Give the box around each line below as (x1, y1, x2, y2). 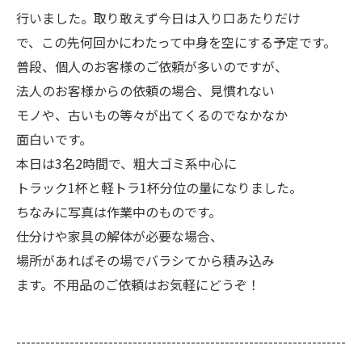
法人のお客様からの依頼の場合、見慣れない (16, 81, 275, 100)
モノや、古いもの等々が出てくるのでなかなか (16, 105, 288, 124)
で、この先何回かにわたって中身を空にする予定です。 (16, 32, 336, 52)
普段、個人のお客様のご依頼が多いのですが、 (16, 57, 288, 76)
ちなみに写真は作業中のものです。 (16, 202, 221, 221)
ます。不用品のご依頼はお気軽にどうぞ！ (16, 275, 260, 294)
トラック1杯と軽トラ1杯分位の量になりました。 (16, 178, 302, 197)
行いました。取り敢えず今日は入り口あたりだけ (16, 8, 301, 27)
